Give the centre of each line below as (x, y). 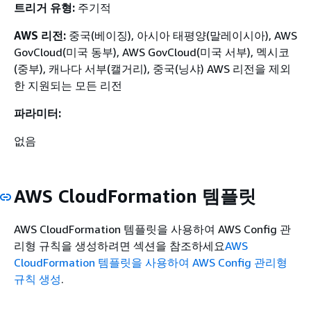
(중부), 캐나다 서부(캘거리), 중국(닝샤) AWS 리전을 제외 (152, 69)
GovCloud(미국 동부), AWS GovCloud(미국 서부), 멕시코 (152, 52)
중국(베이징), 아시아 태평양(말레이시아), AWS (182, 35)
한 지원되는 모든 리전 (68, 85)
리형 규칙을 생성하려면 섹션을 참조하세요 (119, 245)
